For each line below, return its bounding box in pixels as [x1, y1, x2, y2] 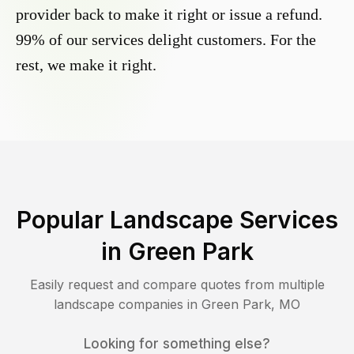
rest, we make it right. [16, 56, 156, 74]
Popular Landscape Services [16, 205, 338, 235]
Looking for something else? [84, 336, 270, 352]
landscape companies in [54, 296, 201, 313]
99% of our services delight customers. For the [16, 31, 316, 49]
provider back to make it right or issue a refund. [16, 6, 322, 24]
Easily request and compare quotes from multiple [29, 277, 325, 293]
